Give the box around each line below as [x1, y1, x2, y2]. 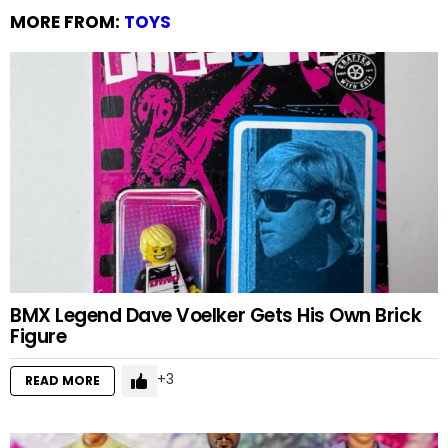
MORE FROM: [10, 9, 124, 34]
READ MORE [25, 372, 100, 390]
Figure [10, 323, 67, 351]
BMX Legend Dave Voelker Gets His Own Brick [10, 302, 422, 330]
